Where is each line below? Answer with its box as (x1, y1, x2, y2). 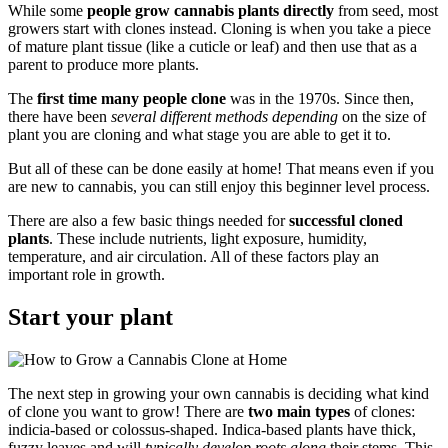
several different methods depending (111, 107, 338, 125)
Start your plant (8, 303, 173, 330)
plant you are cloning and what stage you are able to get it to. (8, 125, 391, 143)
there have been (8, 107, 111, 125)
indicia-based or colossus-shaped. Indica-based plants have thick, (8, 420, 416, 438)
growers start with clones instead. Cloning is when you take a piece (8, 19, 431, 37)
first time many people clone (37, 89, 226, 107)
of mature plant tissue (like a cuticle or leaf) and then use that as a (8, 37, 417, 55)
